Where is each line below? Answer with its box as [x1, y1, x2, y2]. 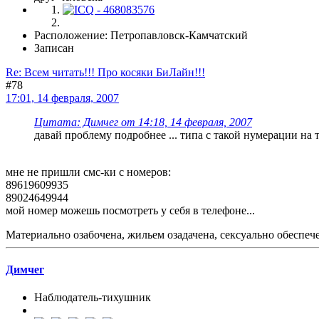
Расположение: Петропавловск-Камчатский [34, 28, 248, 41]
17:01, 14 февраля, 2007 [6, 91, 119, 104]
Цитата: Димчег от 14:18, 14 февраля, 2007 [34, 115, 252, 128]
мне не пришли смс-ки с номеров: [6, 165, 171, 178]
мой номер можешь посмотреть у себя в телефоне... [6, 204, 255, 216]
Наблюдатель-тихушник [34, 291, 151, 304]
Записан [34, 41, 74, 54]
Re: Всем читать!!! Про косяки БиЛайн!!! [6, 66, 205, 78]
